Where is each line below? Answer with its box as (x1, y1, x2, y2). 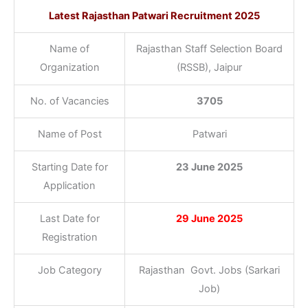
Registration (41, 230, 98, 243)
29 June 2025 (176, 212, 243, 225)
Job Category (37, 263, 102, 276)
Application (43, 179, 96, 192)
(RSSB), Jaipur (177, 60, 242, 74)
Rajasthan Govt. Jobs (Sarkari (139, 263, 280, 276)
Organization (39, 60, 100, 74)
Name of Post (37, 127, 102, 140)
